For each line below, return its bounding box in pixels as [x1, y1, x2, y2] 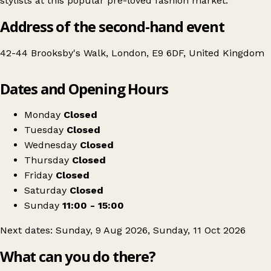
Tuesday [24, 124, 64, 136]
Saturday [24, 184, 67, 197]
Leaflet [139, 59, 163, 70]
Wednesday [24, 139, 77, 151]
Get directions [41, 98, 93, 107]
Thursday [24, 154, 69, 166]
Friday [24, 169, 53, 181]
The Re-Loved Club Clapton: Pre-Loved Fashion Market [209, 87, 216, 97]
